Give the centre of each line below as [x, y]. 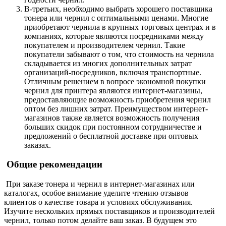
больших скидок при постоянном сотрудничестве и [113, 127]
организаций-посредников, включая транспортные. [113, 72]
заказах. [38, 145]
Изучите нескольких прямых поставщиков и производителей [109, 211]
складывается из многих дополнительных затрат [108, 63]
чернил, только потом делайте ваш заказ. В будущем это [100, 220]
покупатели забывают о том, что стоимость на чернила [119, 54]
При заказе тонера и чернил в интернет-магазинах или [99, 184]
